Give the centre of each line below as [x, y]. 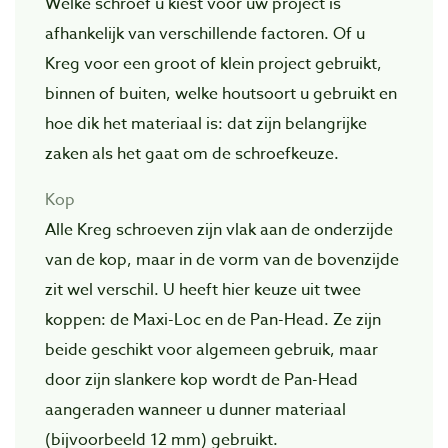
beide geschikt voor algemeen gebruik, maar [211, 349]
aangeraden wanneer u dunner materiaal [195, 409]
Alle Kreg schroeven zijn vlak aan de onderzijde [219, 229]
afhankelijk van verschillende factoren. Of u [205, 33]
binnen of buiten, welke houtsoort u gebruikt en [221, 93]
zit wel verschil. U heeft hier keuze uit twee [203, 289]
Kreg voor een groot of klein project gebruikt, [213, 63]
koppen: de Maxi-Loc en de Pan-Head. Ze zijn [213, 319]
